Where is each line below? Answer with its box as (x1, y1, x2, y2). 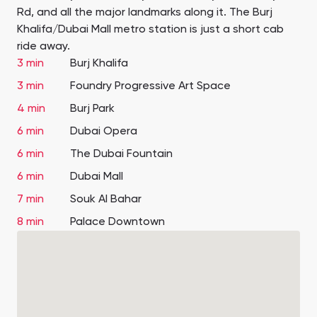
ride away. (17, 41, 70, 53)
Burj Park (70, 103, 117, 115)
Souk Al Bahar (70, 194, 142, 206)
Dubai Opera (70, 126, 137, 138)
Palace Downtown (70, 217, 165, 229)
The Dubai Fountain (70, 149, 173, 161)
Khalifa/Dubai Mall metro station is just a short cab (17, 24, 284, 36)
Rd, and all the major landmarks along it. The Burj (17, 7, 272, 19)
